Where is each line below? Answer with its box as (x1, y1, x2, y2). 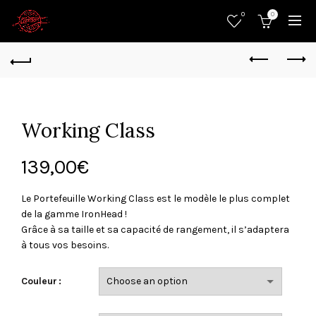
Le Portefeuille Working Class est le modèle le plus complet (21, 193, 290, 205)
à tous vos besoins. (21, 239, 109, 251)
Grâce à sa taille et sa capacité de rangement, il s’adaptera (21, 224, 289, 236)
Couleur (21, 275, 57, 287)
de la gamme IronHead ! (21, 208, 127, 220)
